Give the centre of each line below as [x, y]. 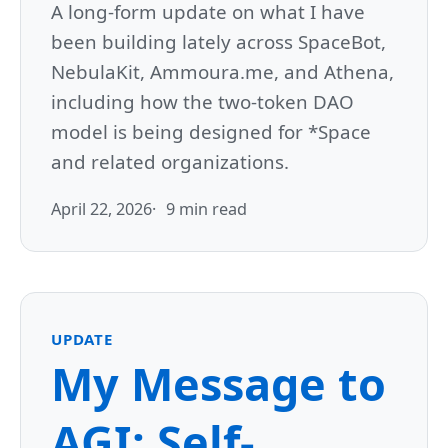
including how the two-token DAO [202, 102]
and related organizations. [170, 162]
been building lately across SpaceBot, [218, 42]
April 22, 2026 [101, 209]
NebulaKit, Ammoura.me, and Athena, [222, 72]
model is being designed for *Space [211, 132]
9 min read [206, 209]
